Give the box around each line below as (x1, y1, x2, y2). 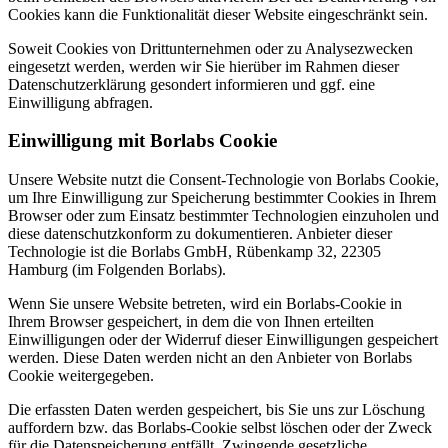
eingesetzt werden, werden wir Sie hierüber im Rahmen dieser (8, 57, 399, 75)
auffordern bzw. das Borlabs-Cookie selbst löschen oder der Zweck (8, 419, 432, 437)
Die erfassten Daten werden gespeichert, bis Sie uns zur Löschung (8, 401, 425, 419)
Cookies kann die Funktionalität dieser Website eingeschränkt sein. (8, 5, 428, 23)
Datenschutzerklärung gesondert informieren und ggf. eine (8, 75, 375, 93)
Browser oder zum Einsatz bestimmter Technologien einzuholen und (8, 207, 439, 225)
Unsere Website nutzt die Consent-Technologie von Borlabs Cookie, (8, 171, 439, 189)
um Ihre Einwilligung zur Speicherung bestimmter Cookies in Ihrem (8, 189, 436, 207)
